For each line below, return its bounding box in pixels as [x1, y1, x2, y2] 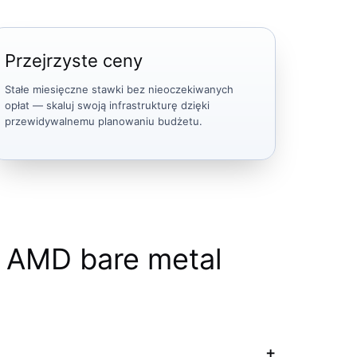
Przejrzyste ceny [5, 49, 143, 71]
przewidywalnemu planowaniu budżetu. [5, 114, 203, 127]
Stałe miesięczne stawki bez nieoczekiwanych [5, 82, 234, 96]
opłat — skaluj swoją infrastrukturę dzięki [5, 98, 210, 112]
